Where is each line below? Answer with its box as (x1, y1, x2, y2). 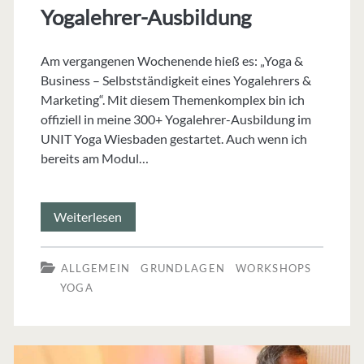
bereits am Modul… (40, 149, 149, 166)
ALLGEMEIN (60, 261, 131, 275)
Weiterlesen (54, 208, 123, 224)
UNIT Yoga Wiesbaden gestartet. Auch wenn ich (40, 130, 307, 146)
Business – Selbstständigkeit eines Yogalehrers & (40, 71, 311, 88)
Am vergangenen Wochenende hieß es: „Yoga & (40, 52, 303, 68)
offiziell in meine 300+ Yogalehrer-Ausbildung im (40, 110, 311, 127)
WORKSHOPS (236, 261, 312, 275)
